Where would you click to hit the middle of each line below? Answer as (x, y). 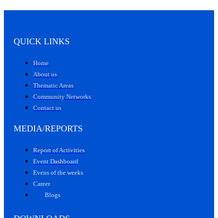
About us (45, 74)
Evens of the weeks (58, 172)
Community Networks (62, 97)
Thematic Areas (53, 86)
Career (42, 183)
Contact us (47, 108)
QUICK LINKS (42, 42)
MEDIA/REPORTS (48, 128)
